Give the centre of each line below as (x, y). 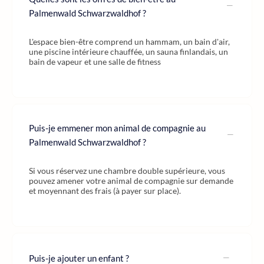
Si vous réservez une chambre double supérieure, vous (127, 171)
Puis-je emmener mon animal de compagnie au (117, 128)
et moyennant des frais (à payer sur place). (105, 191)
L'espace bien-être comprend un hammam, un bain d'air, (129, 42)
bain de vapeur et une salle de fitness (95, 62)
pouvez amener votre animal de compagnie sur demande (131, 181)
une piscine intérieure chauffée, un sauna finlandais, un (128, 52)
